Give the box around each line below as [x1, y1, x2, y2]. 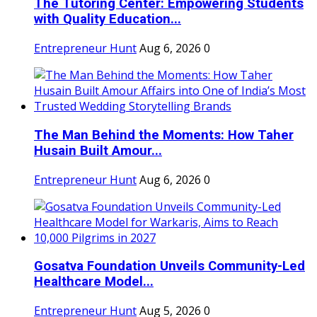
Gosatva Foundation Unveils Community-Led [34, 258, 305, 275]
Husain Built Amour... [34, 142, 162, 158]
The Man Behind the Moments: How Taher [34, 127, 294, 143]
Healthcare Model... [34, 274, 154, 290]
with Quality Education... [34, 11, 181, 28]
